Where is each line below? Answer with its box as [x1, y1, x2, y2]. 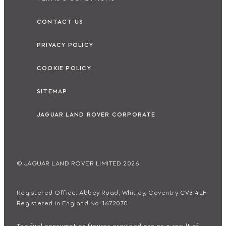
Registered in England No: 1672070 [17, 198, 128, 207]
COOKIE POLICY [37, 63, 91, 72]
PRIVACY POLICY [37, 40, 93, 48]
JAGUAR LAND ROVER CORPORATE [37, 109, 156, 118]
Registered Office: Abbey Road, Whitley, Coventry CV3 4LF [17, 187, 207, 196]
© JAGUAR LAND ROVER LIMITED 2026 [17, 158, 140, 167]
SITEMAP [37, 86, 68, 95]
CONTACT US [37, 17, 84, 25]
